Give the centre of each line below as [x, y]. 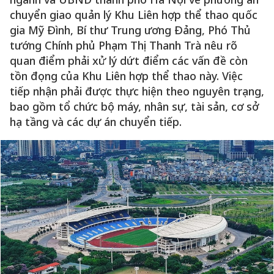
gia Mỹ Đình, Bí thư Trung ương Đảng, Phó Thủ [130, 30]
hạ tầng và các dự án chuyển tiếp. [96, 122]
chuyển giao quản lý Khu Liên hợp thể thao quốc [134, 15]
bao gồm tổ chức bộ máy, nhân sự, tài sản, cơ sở [134, 106]
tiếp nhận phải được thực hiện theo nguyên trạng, [137, 91]
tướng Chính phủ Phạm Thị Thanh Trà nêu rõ [124, 45]
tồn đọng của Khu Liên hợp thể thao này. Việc [126, 76]
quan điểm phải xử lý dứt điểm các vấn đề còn [129, 61]
